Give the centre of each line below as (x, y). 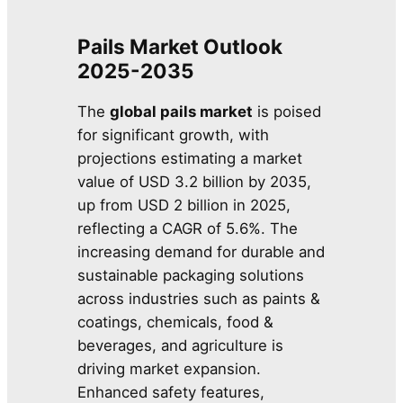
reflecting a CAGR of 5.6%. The (188, 229)
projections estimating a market (190, 159)
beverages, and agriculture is (181, 346)
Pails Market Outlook (180, 47)
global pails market (182, 112)
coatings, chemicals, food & (176, 322)
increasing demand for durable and (201, 252)
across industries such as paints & (199, 299)
